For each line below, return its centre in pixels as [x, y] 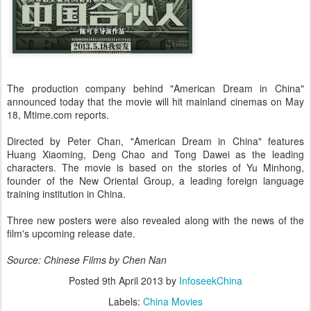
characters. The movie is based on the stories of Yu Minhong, [155, 168]
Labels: [126, 302]
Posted [85, 281]
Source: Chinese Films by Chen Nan [87, 260]
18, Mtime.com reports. [58, 115]
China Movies [173, 302]
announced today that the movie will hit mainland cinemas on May [155, 102]
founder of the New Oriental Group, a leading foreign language [155, 181]
